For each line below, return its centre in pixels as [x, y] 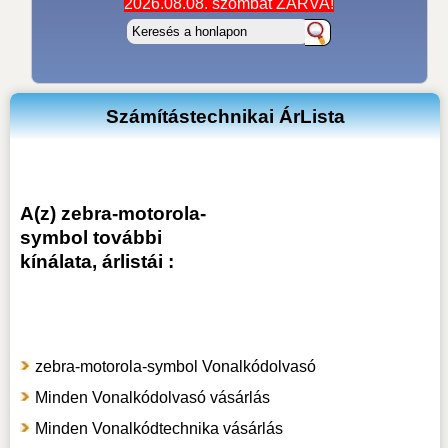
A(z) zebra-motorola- [112, 213]
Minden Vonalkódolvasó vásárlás [152, 397]
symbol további [90, 237]
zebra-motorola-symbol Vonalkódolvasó [175, 366]
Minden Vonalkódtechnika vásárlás [158, 428]
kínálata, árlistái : [96, 261]
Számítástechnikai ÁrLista [225, 116]
